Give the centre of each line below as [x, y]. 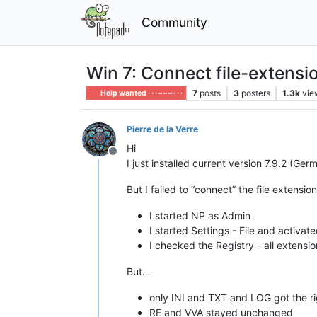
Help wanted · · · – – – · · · [141, 93]
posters [255, 93]
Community [174, 22]
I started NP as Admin [200, 215]
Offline [129, 158]
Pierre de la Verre [162, 129]
